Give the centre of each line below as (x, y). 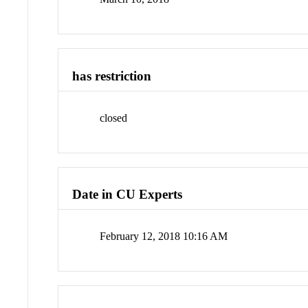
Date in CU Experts (128, 195)
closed (114, 118)
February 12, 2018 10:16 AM (164, 236)
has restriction (112, 76)
